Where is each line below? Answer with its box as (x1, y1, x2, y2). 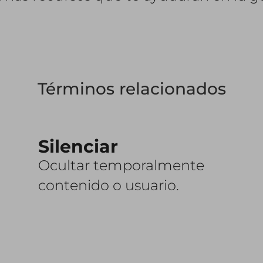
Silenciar (38, 136, 118, 157)
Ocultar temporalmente (38, 157, 204, 174)
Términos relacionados (37, 79, 226, 99)
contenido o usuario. (38, 177, 179, 194)
